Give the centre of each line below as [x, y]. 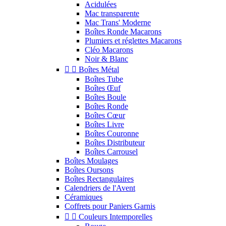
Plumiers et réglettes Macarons [133, 41]
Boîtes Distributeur [115, 143]
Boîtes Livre [104, 125]
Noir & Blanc [106, 59]
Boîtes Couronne [112, 134]
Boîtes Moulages [91, 161]
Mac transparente [112, 14]
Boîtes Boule [105, 97]
